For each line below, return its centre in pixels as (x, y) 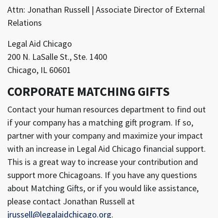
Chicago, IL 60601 (39, 70)
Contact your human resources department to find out (107, 109)
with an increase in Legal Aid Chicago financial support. (107, 148)
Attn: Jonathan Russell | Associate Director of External (106, 9)
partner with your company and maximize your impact (105, 135)
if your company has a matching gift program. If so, (100, 122)
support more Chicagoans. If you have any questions (102, 175)
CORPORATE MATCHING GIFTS (89, 91)
